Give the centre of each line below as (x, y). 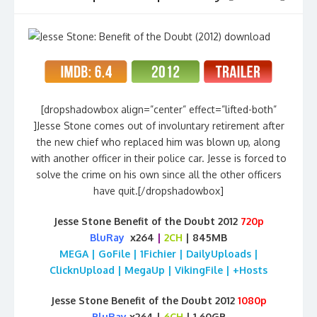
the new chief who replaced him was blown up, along (158, 142)
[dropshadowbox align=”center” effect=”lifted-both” (158, 110)
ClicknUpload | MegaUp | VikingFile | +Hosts (158, 270)
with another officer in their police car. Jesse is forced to (158, 158)
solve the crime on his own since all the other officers (158, 175)
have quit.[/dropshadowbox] (158, 191)
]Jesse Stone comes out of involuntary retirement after (158, 126)
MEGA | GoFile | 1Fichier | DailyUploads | (158, 254)
